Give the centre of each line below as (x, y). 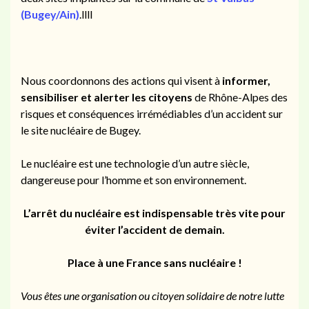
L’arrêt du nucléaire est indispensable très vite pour (154, 212)
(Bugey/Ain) (50, 14)
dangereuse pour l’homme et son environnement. (133, 179)
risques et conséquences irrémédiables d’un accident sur (152, 113)
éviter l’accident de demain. (154, 229)
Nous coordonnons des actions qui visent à (121, 80)
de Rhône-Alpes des (240, 97)
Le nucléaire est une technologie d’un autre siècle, (135, 163)
